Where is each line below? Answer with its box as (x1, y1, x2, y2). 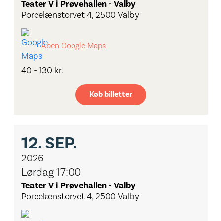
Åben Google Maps (41, 41, 106, 51)
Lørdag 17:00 (21, 165, 81, 179)
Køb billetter (89, 89, 132, 99)
